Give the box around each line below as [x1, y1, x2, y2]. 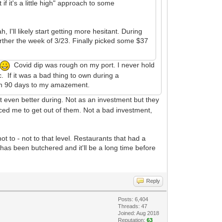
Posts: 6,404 [118, 196, 149, 202]
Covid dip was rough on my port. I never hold [10, 61, 155, 69]
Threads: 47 [118, 203, 148, 209]
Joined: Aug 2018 [118, 210, 160, 216]
